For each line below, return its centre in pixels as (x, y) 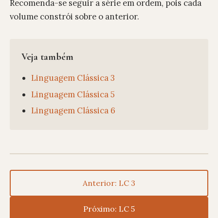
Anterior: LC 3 (109, 183)
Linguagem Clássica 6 (73, 111)
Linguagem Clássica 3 (73, 78)
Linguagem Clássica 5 (73, 94)
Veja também (47, 57)
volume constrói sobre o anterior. (74, 17)
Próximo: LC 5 (109, 209)
